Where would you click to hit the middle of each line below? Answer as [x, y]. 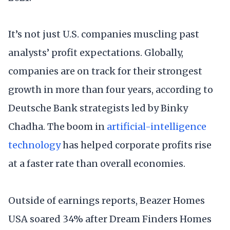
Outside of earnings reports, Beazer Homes [107, 200]
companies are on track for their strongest [105, 71]
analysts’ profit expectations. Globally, [96, 53]
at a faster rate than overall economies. [97, 164]
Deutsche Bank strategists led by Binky [98, 108]
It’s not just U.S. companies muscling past [104, 34]
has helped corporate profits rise [136, 145]
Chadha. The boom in [57, 127]
